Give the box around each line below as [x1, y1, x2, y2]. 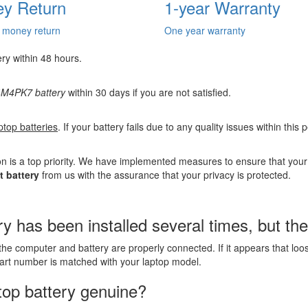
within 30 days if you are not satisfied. [65, 85, 231, 99]
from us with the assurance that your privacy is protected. [39, 167, 291, 181]
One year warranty [164, 23, 245, 37]
